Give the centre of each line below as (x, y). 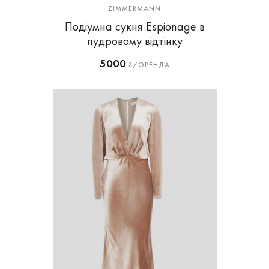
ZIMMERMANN (134, 8)
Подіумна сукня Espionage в (134, 26)
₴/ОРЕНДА (148, 65)
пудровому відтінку (134, 41)
